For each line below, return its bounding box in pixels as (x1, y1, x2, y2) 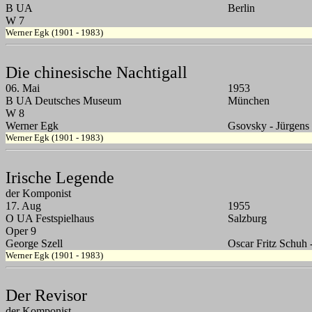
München (228, 95, 270, 107)
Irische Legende (6, 169, 114, 187)
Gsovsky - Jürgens (228, 120, 309, 132)
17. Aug (6, 200, 41, 212)
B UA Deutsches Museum (6, 95, 121, 107)
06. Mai (6, 82, 40, 95)
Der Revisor (6, 286, 87, 305)
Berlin (228, 2, 255, 15)
